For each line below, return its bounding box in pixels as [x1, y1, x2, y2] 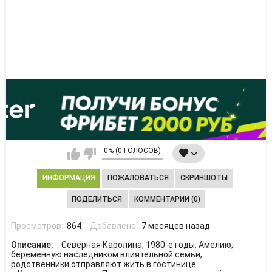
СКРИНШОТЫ [180, 174, 228, 183]
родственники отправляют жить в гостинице [10, 259, 196, 269]
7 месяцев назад [141, 220, 210, 231]
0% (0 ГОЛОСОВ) [104, 146, 161, 155]
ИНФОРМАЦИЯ [42, 174, 95, 183]
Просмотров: [10, 220, 65, 231]
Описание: [10, 240, 55, 250]
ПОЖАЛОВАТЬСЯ [107, 174, 169, 183]
